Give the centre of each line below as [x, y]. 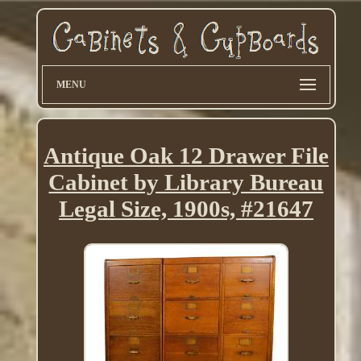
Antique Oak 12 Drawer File [186, 156]
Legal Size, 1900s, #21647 [186, 209]
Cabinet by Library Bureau [186, 183]
